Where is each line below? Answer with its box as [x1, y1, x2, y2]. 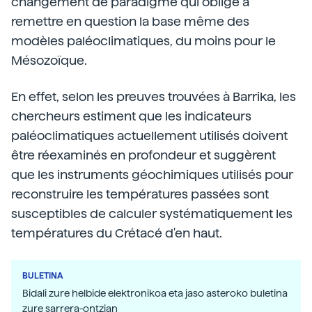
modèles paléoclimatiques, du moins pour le [11, 33, 276, 49]
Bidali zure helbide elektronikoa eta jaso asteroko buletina [22, 288, 288, 299]
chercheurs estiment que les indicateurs [11, 109, 251, 124]
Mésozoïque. [11, 53, 87, 68]
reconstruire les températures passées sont [11, 187, 269, 202]
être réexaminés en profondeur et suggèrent [11, 148, 276, 163]
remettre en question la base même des [11, 14, 249, 29]
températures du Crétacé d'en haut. [11, 226, 222, 241]
